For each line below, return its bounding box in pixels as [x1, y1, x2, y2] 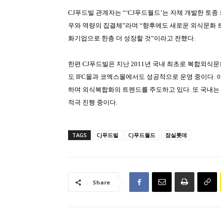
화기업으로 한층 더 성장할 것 [68, 35, 151, 42]
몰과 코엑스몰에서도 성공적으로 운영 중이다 [86, 73, 214, 81]
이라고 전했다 [154, 35, 194, 42]
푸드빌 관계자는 [75, 9, 123, 17]
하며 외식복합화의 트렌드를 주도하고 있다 [68, 86, 189, 94]
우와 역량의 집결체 [68, 22, 122, 30]
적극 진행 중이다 [68, 99, 116, 107]
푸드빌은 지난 [89, 60, 131, 68]
